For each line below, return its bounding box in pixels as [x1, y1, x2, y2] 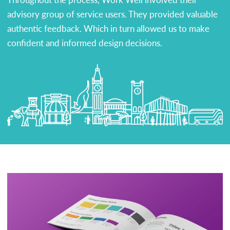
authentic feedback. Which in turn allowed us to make [7, 22, 209, 35]
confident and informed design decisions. [7, 36, 162, 49]
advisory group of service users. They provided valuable [7, 8, 218, 21]
